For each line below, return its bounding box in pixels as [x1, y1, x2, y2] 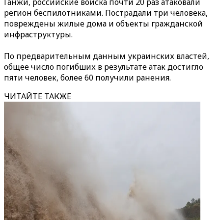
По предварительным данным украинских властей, [4, 51, 209, 61]
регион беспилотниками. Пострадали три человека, [4, 7, 208, 18]
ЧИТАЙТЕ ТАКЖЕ [4, 91, 71, 102]
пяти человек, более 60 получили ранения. [4, 72, 171, 83]
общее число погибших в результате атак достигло [4, 61, 203, 72]
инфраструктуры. [4, 29, 73, 40]
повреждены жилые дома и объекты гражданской [4, 18, 203, 29]
